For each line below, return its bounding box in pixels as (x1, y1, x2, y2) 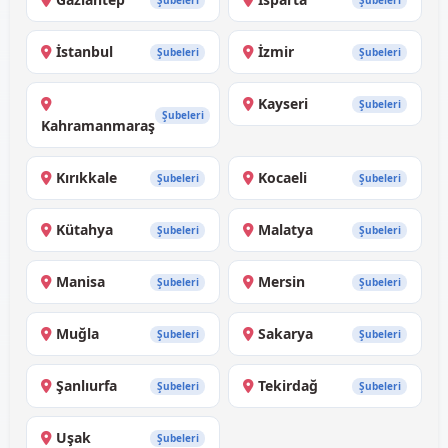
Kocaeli (258, 168, 307, 188)
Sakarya (258, 324, 313, 344)
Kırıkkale (56, 168, 117, 188)
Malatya (258, 220, 313, 240)
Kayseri (258, 94, 308, 114)
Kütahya (56, 220, 113, 240)
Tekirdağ (258, 376, 318, 396)
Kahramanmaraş (41, 116, 155, 136)
